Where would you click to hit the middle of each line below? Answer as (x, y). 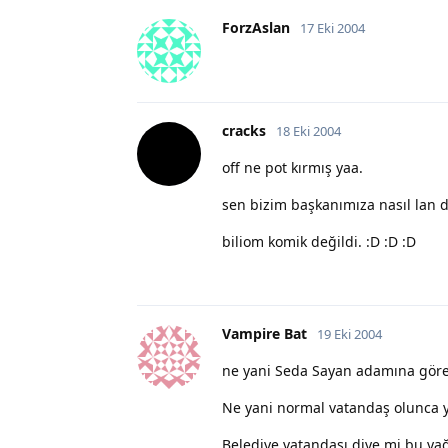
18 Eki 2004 (308, 130)
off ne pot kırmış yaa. (292, 167)
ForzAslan (256, 27)
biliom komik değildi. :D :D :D (319, 241)
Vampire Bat (264, 333)
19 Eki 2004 (349, 333)
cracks (244, 130)
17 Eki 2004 (332, 27)
